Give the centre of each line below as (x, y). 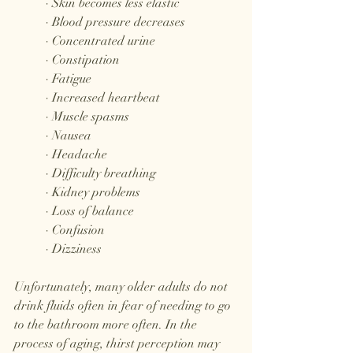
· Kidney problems (93, 193)
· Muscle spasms (87, 117)
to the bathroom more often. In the (107, 325)
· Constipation (83, 60)
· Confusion (75, 230)
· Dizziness (74, 249)
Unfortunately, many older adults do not (123, 287)
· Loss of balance (90, 212)
